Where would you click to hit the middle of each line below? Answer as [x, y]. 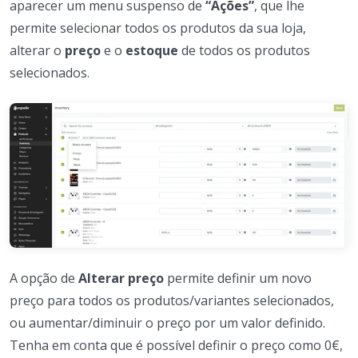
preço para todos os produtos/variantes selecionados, [172, 300]
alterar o [37, 50]
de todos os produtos [244, 50]
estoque [152, 50]
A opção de [44, 278]
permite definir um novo [238, 278]
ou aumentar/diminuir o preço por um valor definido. [167, 322]
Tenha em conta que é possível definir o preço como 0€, [176, 345]
